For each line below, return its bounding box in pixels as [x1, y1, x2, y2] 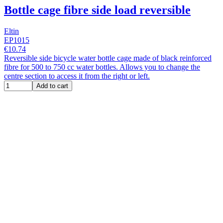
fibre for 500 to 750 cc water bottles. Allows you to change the [4, 63, 200, 72]
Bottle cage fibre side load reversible [4, 3, 191, 17]
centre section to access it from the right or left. [4, 72, 150, 81]
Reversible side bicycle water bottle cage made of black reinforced [4, 54, 212, 63]
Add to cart [36, 82, 68, 90]
